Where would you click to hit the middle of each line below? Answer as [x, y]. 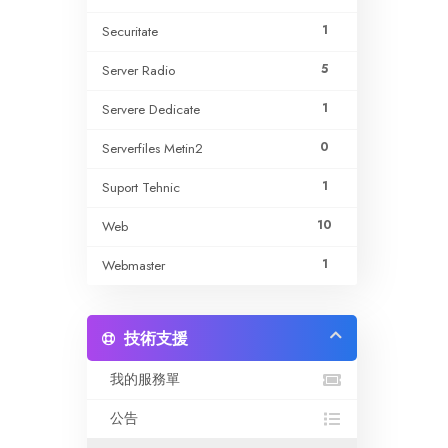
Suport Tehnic [141, 187]
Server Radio [138, 70]
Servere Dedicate [151, 109]
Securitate [130, 31]
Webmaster [133, 265]
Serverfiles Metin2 [152, 148]
